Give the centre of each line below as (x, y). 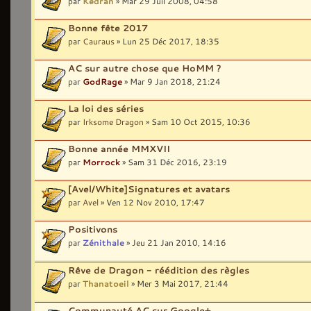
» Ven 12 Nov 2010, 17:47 (152, 202)
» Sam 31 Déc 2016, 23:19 (174, 162)
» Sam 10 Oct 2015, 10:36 (197, 122)
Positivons (93, 229)
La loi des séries (106, 109)
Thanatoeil (106, 283)
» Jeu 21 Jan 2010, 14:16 (175, 243)
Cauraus (99, 41)
